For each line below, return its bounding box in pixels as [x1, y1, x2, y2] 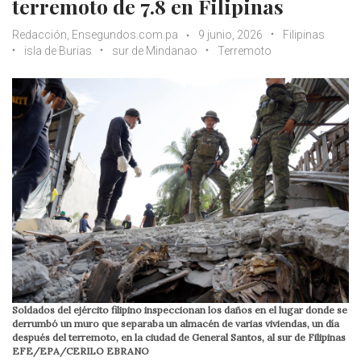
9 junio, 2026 [198, 28, 263, 41]
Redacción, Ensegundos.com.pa [12, 28, 178, 41]
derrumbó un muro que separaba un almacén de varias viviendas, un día [12, 317, 339, 330]
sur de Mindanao [112, 44, 197, 57]
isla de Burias [24, 44, 92, 57]
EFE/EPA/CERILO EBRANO [12, 344, 149, 357]
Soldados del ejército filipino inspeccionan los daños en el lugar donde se [12, 303, 347, 316]
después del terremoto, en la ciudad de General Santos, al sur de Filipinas [12, 330, 346, 343]
